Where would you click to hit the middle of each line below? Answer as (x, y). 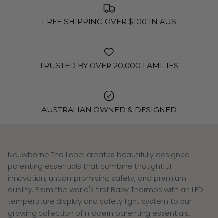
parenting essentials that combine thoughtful (90, 166)
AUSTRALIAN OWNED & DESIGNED (109, 109)
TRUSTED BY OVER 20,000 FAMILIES (109, 66)
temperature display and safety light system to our (100, 201)
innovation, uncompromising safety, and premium (97, 178)
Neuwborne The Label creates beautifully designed (99, 154)
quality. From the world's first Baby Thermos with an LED (106, 189)
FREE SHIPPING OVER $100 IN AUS (109, 21)
